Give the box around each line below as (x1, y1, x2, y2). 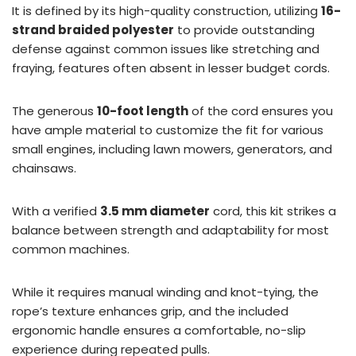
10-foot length (97, 102, 188, 119)
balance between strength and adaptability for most (12, 221, 329, 238)
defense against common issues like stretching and (12, 40, 319, 57)
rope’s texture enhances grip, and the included (12, 302, 288, 319)
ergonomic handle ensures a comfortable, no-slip (12, 321, 306, 339)
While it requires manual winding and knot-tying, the (12, 283, 319, 300)
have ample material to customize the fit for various (12, 121, 323, 138)
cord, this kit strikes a (210, 202, 336, 219)
